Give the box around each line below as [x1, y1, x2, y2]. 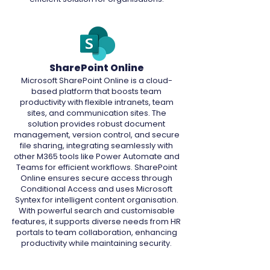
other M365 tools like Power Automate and [13, 151, 180, 162]
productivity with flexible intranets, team [19, 96, 174, 108]
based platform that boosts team [31, 86, 162, 97]
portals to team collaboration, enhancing [16, 227, 177, 238]
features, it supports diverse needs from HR [12, 216, 181, 227]
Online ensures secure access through [20, 172, 172, 184]
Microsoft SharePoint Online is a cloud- [20, 75, 172, 86]
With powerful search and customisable [18, 205, 175, 216]
